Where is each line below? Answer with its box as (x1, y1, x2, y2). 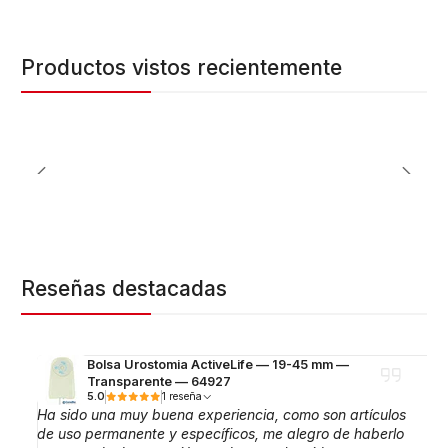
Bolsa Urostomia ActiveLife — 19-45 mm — (86, 357, 349, 373)
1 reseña (168, 390, 202, 404)
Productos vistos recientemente (21, 54, 342, 80)
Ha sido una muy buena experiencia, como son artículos (36, 406, 406, 424)
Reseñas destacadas (21, 276, 227, 302)
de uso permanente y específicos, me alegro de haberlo (36, 425, 404, 443)
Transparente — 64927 (86, 374, 231, 390)
